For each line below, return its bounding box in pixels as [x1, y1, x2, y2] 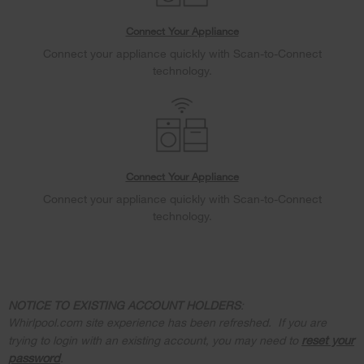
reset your [301, 332, 354, 348]
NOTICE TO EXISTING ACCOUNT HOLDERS [8, 298, 240, 313]
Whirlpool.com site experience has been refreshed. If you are [8, 315, 327, 330]
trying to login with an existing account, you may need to [8, 333, 301, 348]
